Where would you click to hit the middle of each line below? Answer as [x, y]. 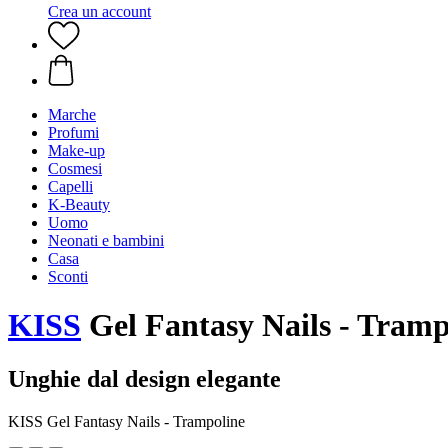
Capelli [70, 186]
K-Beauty [79, 204]
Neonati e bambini [106, 240]
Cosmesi [75, 168]
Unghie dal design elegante [144, 378]
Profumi [73, 132]
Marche [72, 114]
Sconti [68, 276]
